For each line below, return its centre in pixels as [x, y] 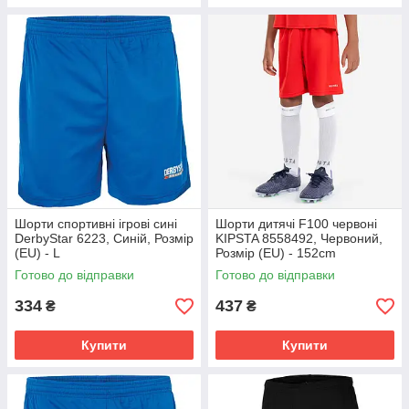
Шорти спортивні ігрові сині [96, 224]
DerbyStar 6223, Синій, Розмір [104, 238]
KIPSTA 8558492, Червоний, [299, 238]
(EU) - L [37, 253]
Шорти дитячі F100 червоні [296, 224]
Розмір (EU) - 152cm [276, 253]
